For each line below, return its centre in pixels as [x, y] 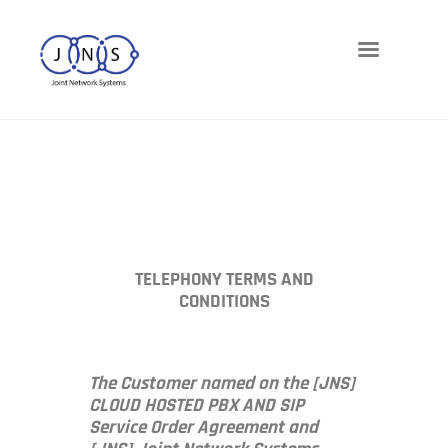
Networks [68, 126]
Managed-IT [77, 242]
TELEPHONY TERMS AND [224, 279]
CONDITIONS [224, 301]
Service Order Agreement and [203, 427]
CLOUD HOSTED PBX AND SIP [196, 405]
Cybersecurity [83, 213]
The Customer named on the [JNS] [222, 383]
